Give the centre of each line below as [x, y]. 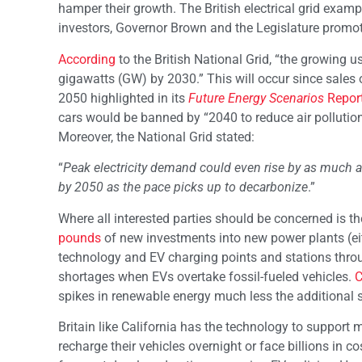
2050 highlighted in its [123, 98]
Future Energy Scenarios [256, 98]
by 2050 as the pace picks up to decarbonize [183, 187]
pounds [80, 238]
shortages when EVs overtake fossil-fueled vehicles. [206, 276]
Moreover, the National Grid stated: [156, 137]
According [87, 59]
